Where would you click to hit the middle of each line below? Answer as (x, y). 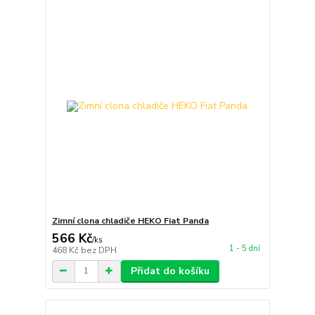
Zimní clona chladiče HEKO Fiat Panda (130, 220)
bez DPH (98, 250)
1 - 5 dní (244, 248)
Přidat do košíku (170, 271)
